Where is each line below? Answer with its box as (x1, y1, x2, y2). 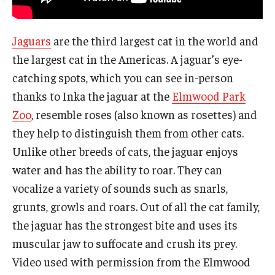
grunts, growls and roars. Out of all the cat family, (12, 199, 260, 214)
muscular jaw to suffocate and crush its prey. (12, 236, 237, 251)
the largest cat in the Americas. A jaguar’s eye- (12, 52, 242, 67)
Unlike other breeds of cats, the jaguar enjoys (12, 144, 238, 159)
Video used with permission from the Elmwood (12, 254, 250, 269)
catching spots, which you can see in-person (12, 70, 233, 85)
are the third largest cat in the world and (51, 33, 258, 48)
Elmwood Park (172, 88, 246, 104)
